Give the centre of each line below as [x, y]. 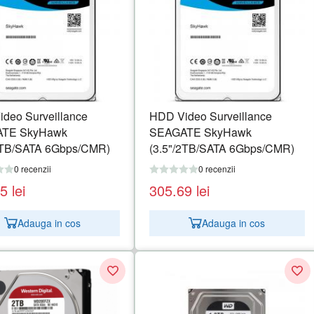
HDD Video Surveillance [211, 116]
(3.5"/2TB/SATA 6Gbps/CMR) [222, 148]
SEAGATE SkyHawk [201, 132]
